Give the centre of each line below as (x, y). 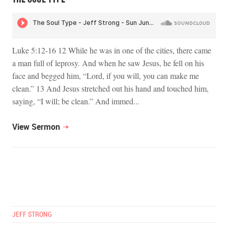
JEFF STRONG (32, 214)
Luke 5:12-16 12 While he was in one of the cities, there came (112, 50)
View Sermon (36, 127)
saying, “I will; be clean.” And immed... (76, 101)
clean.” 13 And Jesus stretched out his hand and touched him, (110, 89)
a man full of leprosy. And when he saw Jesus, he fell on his (108, 63)
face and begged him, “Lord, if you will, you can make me (106, 76)
